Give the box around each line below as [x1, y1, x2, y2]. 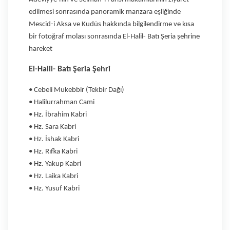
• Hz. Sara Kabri [29, 123, 76, 131]
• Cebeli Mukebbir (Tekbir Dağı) [29, 86, 124, 94]
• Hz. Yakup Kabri [29, 160, 81, 168]
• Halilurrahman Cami [29, 98, 94, 106]
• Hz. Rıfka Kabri [29, 147, 78, 156]
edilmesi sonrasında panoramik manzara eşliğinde [29, 8, 181, 16]
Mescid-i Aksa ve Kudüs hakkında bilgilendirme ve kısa [29, 20, 194, 28]
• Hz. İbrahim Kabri [29, 110, 87, 119]
